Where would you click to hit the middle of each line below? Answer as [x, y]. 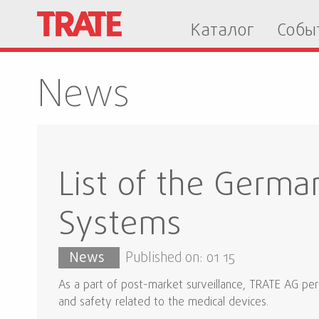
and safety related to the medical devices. [163, 303]
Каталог [223, 31]
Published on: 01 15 [180, 258]
